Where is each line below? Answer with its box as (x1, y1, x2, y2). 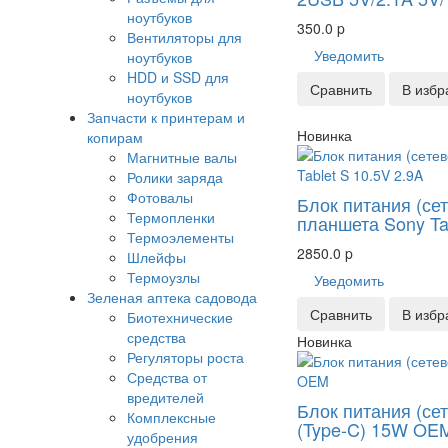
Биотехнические (127, 307, 233, 328)
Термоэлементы (127, 227, 234, 248)
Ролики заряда (127, 167, 223, 188)
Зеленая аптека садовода (87, 287, 257, 308)
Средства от (127, 367, 207, 388)
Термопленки (127, 207, 215, 228)
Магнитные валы (127, 147, 237, 168)
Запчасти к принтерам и (87, 107, 245, 128)
